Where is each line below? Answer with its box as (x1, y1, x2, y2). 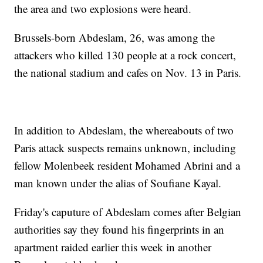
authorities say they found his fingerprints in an (14, 222, 225, 237)
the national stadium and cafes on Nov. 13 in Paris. (14, 65, 242, 80)
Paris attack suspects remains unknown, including (14, 140, 237, 156)
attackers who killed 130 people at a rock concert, (14, 48, 237, 63)
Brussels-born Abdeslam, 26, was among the (14, 30, 215, 45)
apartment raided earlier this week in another (14, 240, 212, 255)
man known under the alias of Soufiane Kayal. (14, 176, 222, 191)
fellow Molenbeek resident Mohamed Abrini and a (14, 158, 241, 173)
